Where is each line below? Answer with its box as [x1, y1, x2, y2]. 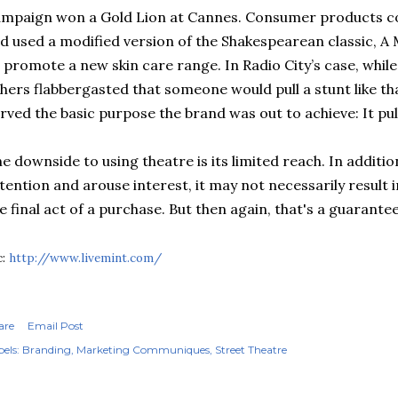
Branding [22, 343, 71, 356]
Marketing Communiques [76, 343, 210, 356]
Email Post [28, 319, 84, 332]
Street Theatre [215, 343, 287, 356]
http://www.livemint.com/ [9, 250, 162, 266]
